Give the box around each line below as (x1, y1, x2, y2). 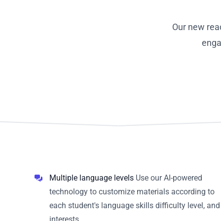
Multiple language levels (49, 173, 134, 183)
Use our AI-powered (134, 173, 202, 183)
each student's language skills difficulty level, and (49, 200, 220, 210)
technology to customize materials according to (49, 186, 215, 196)
